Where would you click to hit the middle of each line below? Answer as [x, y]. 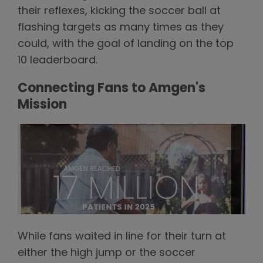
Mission [42, 106]
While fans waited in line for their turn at [122, 237]
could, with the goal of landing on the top [126, 45]
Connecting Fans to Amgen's [112, 89]
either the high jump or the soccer [107, 253]
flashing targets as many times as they [121, 28]
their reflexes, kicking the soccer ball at [119, 12]
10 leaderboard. [58, 61]
